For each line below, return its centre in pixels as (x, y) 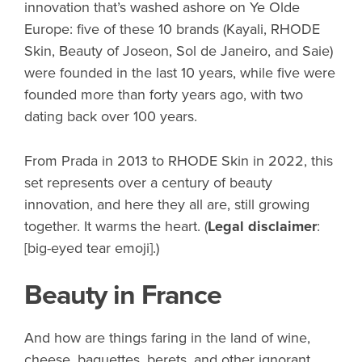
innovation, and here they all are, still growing (167, 205)
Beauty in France (123, 296)
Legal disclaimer (262, 227)
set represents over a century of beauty (148, 183)
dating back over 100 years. (111, 117)
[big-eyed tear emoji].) (92, 248)
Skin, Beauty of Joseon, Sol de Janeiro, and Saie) (179, 51)
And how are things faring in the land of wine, (167, 338)
